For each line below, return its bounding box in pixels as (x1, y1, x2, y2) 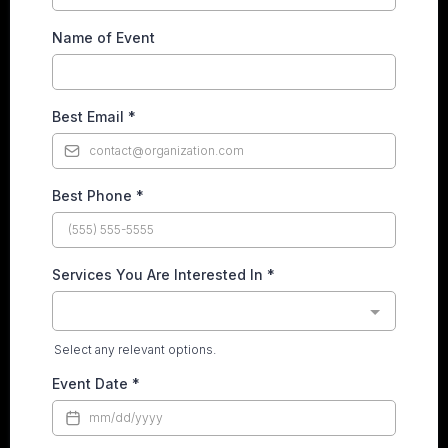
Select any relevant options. (54, 342, 216, 357)
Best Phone (52, 187, 136, 204)
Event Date (52, 375, 132, 392)
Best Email (52, 108, 128, 125)
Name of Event (52, 29, 155, 46)
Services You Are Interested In (52, 266, 267, 283)
